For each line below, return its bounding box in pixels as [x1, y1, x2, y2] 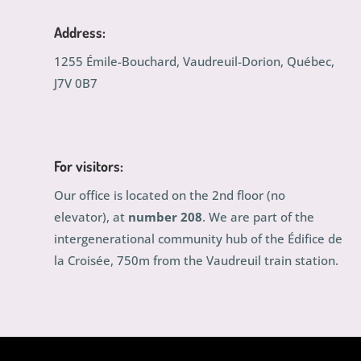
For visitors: [54, 157, 124, 176]
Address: [54, 23, 106, 41]
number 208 [128, 209, 203, 226]
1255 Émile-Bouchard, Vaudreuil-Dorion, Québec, [54, 52, 335, 69]
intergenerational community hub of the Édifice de [54, 230, 343, 247]
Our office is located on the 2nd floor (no [54, 187, 286, 204]
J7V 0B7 [54, 74, 98, 91]
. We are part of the [202, 209, 315, 226]
